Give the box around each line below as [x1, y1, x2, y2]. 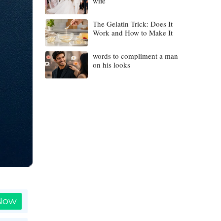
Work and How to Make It [92, 28, 173, 37]
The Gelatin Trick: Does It [92, 19, 173, 29]
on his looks [92, 60, 130, 70]
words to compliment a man [92, 51, 178, 61]
